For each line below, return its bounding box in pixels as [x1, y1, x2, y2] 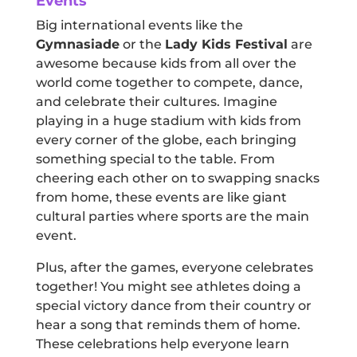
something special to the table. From [35, 151, 275, 167]
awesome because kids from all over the [35, 56, 296, 72]
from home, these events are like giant [35, 190, 287, 206]
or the [119, 37, 165, 53]
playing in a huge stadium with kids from [35, 113, 301, 129]
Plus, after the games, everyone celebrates [35, 260, 313, 276]
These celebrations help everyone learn [35, 336, 289, 352]
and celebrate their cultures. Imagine [35, 94, 277, 110]
